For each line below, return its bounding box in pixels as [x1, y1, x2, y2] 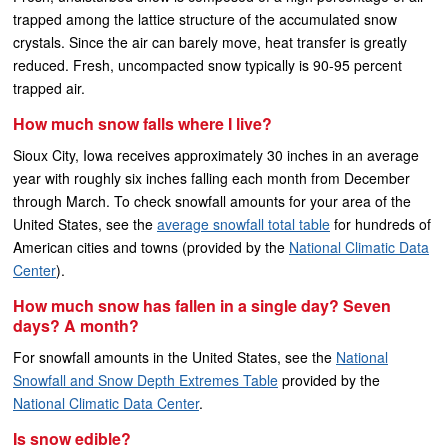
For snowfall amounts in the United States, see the [13, 347, 336, 367]
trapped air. [13, 78, 85, 98]
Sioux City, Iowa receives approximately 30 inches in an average [13, 145, 419, 165]
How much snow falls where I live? [13, 112, 272, 135]
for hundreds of [330, 214, 431, 234]
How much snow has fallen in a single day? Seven [13, 294, 391, 317]
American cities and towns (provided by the [13, 237, 289, 257]
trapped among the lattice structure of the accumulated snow [13, 9, 397, 29]
